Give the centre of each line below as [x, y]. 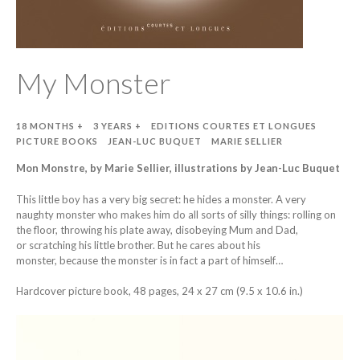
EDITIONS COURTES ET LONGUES [234, 126]
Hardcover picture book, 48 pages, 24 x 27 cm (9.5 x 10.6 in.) [160, 291]
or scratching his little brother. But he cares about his [138, 245]
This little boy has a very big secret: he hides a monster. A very [161, 199]
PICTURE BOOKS [57, 141]
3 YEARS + [117, 126]
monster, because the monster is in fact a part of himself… [149, 260]
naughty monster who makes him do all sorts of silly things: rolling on [176, 214]
